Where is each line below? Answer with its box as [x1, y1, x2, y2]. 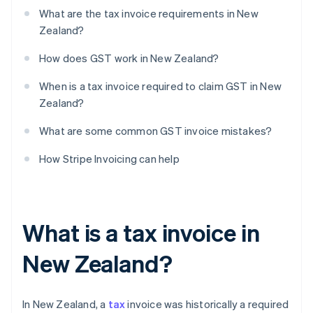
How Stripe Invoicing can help [39, 152, 180, 166]
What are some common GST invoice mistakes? [39, 124, 272, 138]
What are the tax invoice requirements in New [39, 6, 259, 21]
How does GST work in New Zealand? [39, 51, 219, 66]
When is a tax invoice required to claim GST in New [39, 79, 282, 94]
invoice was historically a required [125, 297, 289, 312]
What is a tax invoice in [22, 217, 260, 248]
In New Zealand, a [22, 297, 108, 312]
